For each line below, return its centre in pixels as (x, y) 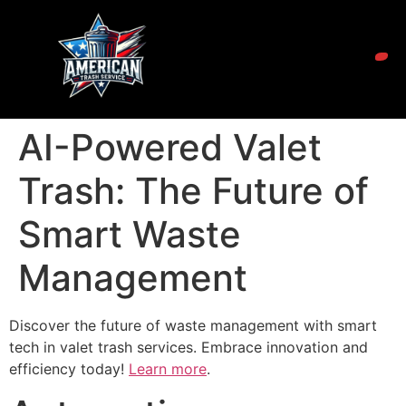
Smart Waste (130, 234)
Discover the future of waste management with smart (193, 325)
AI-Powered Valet (170, 147)
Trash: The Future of (193, 191)
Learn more (168, 369)
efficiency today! (69, 369)
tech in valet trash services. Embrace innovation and (188, 347)
